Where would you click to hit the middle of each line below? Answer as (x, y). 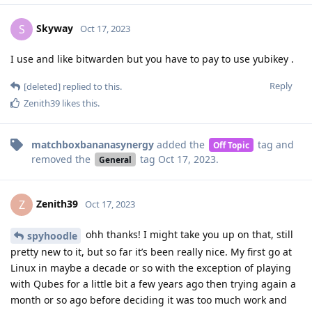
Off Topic (231, 145)
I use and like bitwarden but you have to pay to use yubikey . (152, 58)
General (115, 159)
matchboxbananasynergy (93, 144)
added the (181, 144)
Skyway (55, 28)
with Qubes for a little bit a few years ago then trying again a (153, 283)
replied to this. (91, 86)
